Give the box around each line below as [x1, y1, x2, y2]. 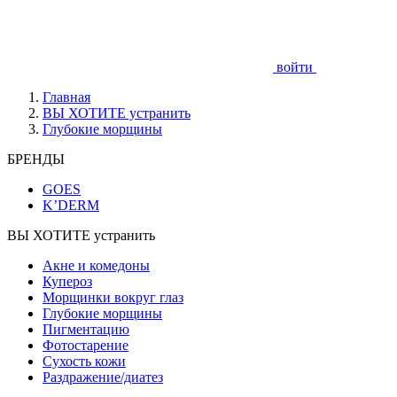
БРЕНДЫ [7, 152, 65, 167]
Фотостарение [43, 338, 128, 353]
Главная [43, 90, 90, 105]
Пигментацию [43, 322, 129, 337]
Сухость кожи [43, 354, 126, 369]
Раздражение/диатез [43, 370, 163, 385]
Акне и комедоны [43, 258, 150, 273]
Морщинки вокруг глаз [43, 290, 183, 305]
